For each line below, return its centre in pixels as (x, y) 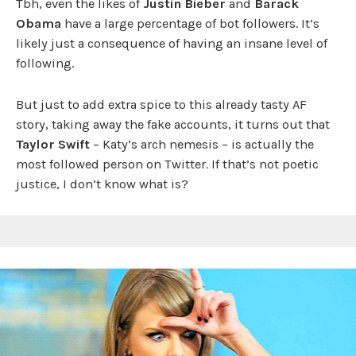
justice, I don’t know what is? (102, 184)
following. (45, 63)
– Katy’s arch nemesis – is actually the (202, 144)
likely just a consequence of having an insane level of (172, 43)
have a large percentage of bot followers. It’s (190, 23)
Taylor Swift (53, 144)
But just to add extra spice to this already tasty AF (161, 104)
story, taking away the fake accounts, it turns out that (173, 124)
